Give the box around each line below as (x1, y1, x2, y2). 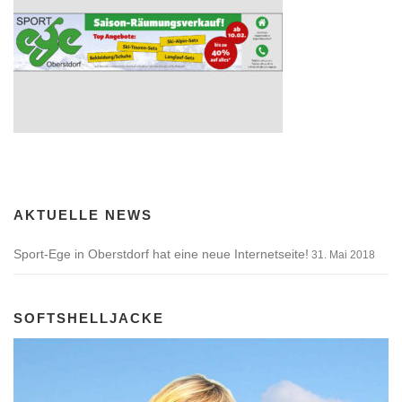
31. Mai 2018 (311, 249, 375, 262)
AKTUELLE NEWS (13, 207, 153, 223)
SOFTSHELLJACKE (13, 310, 164, 327)
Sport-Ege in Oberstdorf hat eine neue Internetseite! (13, 247, 309, 262)
